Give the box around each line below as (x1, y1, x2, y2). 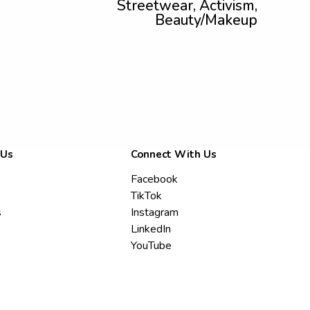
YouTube (131, 238, 172, 253)
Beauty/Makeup (155, 10, 257, 30)
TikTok (131, 188, 163, 203)
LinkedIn (131, 221, 172, 237)
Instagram (131, 205, 179, 220)
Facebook (131, 172, 179, 187)
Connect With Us (131, 147, 217, 161)
